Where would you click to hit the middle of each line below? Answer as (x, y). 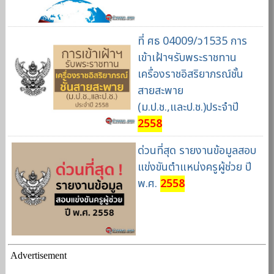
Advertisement (39, 255)
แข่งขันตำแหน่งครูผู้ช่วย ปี (194, 168)
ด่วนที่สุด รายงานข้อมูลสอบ (197, 151)
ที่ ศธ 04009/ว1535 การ (192, 42)
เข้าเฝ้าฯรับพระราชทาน (187, 58)
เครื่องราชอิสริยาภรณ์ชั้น (190, 75)
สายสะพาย (160, 91)
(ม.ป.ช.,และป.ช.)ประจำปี (188, 108)
